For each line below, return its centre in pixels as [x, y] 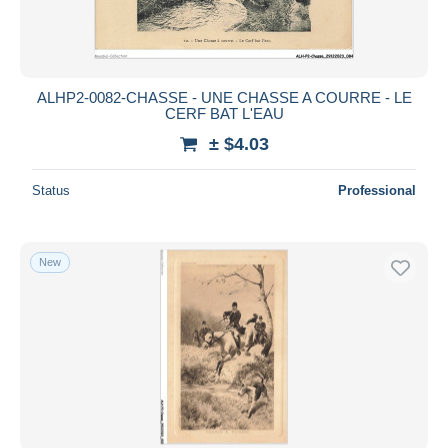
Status [51, 190]
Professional [377, 190]
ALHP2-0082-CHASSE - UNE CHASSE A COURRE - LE [224, 97]
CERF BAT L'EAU [224, 113]
